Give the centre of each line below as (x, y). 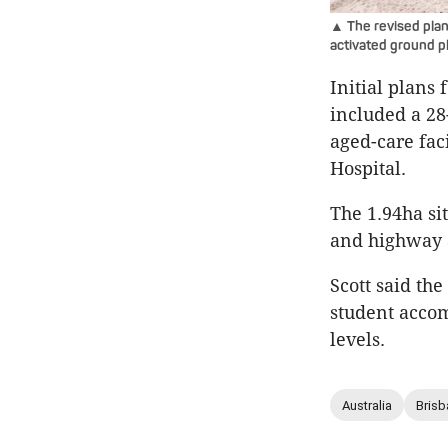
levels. (360, 340)
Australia (367, 405)
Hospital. (368, 169)
